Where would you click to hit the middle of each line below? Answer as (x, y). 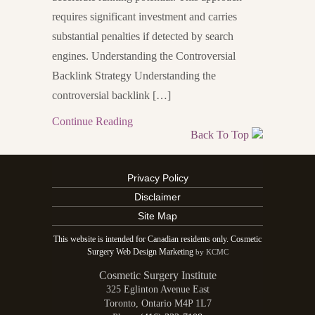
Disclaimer (157, 197)
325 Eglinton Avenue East (157, 289)
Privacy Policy (157, 178)
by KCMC (212, 252)
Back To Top (221, 135)
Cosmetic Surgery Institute (157, 275)
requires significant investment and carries (144, 17)
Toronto (120, 303)
